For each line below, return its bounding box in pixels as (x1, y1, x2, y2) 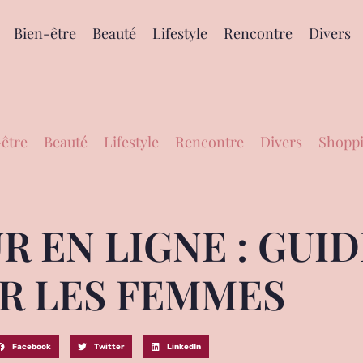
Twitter (94, 341, 125, 351)
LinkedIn (167, 341, 202, 351)
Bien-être (13, 23, 76, 43)
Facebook (12, 341, 52, 351)
